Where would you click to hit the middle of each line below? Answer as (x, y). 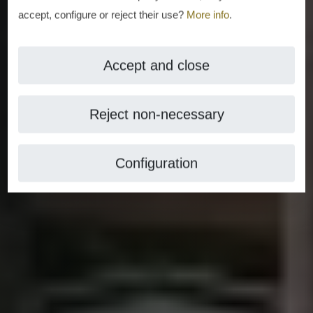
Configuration (156, 163)
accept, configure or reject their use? (103, 15)
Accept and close (156, 65)
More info (208, 15)
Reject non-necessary (156, 114)
